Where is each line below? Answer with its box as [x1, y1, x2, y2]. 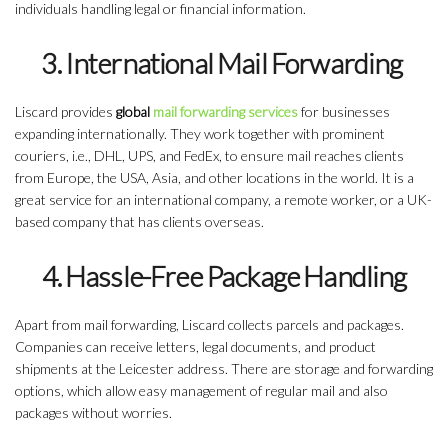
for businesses [298, 103, 390, 121]
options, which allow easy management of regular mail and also [15, 382, 388, 400]
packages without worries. [15, 404, 172, 422]
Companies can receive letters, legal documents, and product [15, 338, 376, 356]
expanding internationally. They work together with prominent [15, 125, 385, 143]
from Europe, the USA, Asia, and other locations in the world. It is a [15, 169, 414, 187]
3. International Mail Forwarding [41, 46, 407, 81]
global [116, 103, 153, 121]
